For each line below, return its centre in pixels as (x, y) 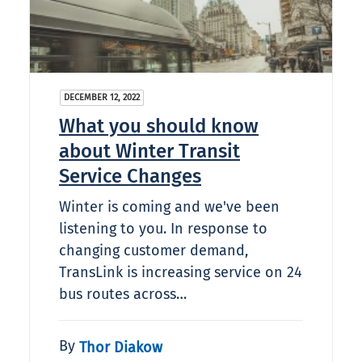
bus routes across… (123, 295)
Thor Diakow (121, 347)
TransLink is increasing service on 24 (181, 273)
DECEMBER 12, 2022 (102, 98)
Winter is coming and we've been (169, 207)
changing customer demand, (154, 251)
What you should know (159, 126)
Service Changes (130, 177)
